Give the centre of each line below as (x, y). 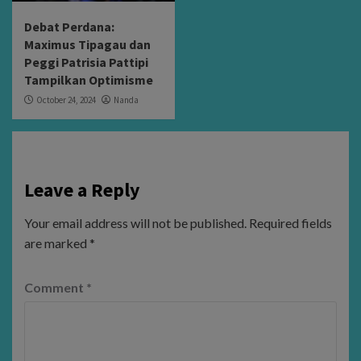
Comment (55, 288)
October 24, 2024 (66, 100)
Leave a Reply (82, 190)
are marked (57, 243)
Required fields (290, 223)
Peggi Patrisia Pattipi (86, 62)
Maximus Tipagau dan (87, 45)
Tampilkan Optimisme (89, 80)
